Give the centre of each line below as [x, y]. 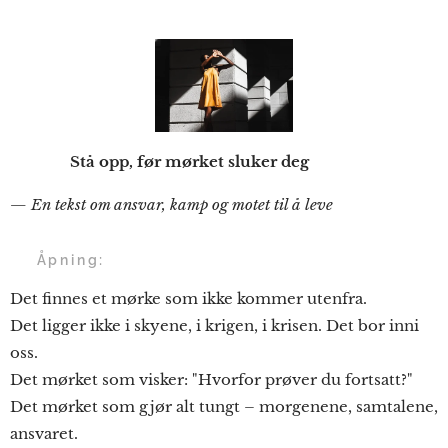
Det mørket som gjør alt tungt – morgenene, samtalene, [224, 406]
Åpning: [71, 259]
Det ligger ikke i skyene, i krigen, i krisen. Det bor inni [214, 325]
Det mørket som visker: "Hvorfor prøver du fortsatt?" [211, 379]
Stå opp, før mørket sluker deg [159, 161]
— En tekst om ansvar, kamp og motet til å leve [171, 204]
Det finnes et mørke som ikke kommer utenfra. [188, 298]
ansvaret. [44, 433]
